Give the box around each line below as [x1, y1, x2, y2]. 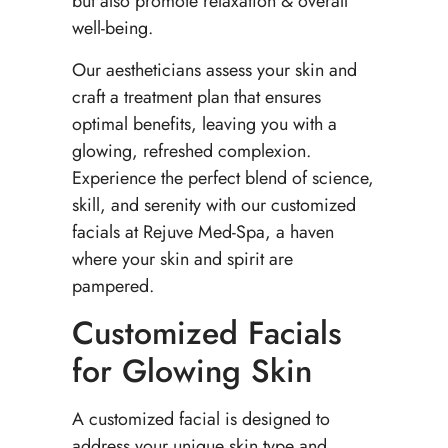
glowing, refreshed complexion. [71, 137, 311, 164]
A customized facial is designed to [71, 406, 330, 433]
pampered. [71, 272, 154, 299]
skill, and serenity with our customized [71, 191, 356, 218]
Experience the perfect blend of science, [71, 164, 374, 191]
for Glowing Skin [71, 348, 312, 395]
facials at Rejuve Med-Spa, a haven [71, 218, 334, 245]
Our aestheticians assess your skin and [71, 56, 357, 83]
